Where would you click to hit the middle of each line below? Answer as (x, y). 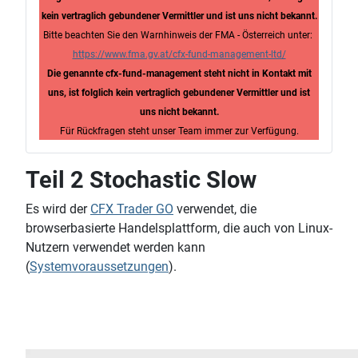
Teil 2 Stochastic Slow (141, 180)
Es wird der (58, 209)
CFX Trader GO (132, 209)
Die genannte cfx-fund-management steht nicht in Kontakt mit (179, 74)
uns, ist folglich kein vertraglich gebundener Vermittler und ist (179, 93)
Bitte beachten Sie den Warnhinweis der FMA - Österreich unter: (179, 35)
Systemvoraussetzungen (99, 267)
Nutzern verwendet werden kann (115, 247)
